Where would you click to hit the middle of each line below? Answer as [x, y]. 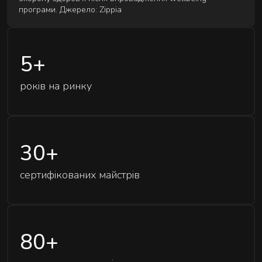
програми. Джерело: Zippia [70, 10]
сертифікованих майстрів [80, 175]
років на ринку [56, 86]
